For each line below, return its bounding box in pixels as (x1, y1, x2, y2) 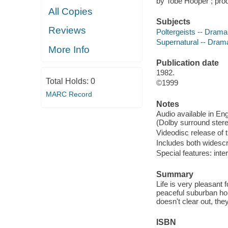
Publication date (156, 58, 219, 67)
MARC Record (45, 90, 92, 98)
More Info (48, 44, 90, 55)
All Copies (48, 6, 93, 17)
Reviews (48, 25, 87, 36)
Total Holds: (45, 77, 91, 85)
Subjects (156, 17, 190, 26)
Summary (156, 169, 193, 179)
